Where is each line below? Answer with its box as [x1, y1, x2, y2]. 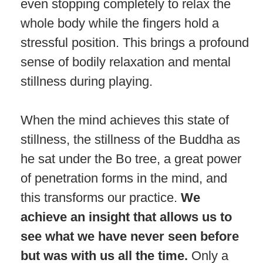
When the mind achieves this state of [21, 112, 229, 127]
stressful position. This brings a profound [21, 35, 249, 50]
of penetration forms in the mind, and [21, 170, 227, 186]
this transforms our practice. [21, 190, 181, 205]
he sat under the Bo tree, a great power [21, 151, 241, 166]
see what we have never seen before [21, 228, 239, 244]
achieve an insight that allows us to [21, 209, 232, 224]
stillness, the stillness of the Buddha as [21, 131, 240, 147]
